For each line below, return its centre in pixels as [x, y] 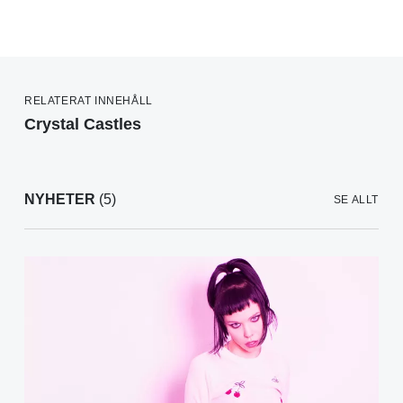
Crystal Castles [83, 125]
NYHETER [60, 200]
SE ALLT [356, 200]
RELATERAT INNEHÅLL [89, 101]
